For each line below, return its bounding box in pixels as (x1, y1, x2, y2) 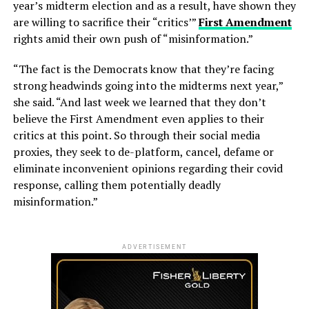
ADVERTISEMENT (122, 243, 187, 250)
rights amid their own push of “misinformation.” (12, 30, 253, 46)
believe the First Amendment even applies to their (12, 110, 264, 126)
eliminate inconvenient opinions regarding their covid (12, 160, 283, 176)
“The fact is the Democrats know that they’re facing (12, 61, 274, 77)
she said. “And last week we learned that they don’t (12, 94, 266, 110)
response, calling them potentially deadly (12, 177, 221, 192)
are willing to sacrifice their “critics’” (12, 14, 199, 30)
